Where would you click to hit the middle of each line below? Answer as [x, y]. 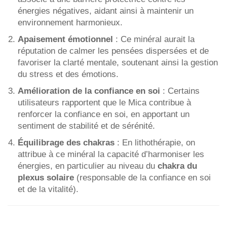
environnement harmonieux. [70, 22]
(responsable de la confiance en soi [142, 177]
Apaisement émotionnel [65, 39]
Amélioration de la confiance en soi [89, 91]
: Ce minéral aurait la [154, 39]
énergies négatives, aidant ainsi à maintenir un [106, 11]
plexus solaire [46, 177]
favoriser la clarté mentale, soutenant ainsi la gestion [118, 62]
